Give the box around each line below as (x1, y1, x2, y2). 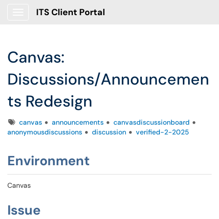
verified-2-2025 (136, 128, 189, 136)
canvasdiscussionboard (113, 118, 190, 127)
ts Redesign (7, 91, 92, 111)
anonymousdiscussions (7, 128, 82, 136)
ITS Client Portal (36, 6, 105, 18)
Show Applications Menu (18, 16, 95, 24)
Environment (7, 152, 90, 169)
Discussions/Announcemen (7, 69, 209, 89)
